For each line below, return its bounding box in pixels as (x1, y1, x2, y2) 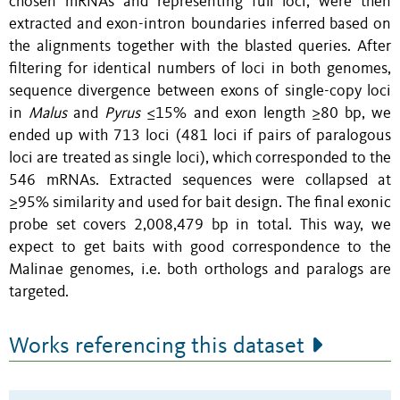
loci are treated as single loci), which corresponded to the (9, 150, 391, 166)
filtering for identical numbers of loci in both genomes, (9, 61, 391, 77)
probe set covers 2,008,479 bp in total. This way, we (9, 217, 391, 233)
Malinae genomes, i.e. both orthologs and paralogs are (9, 262, 391, 278)
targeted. (9, 284, 69, 300)
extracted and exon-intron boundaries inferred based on (9, 16, 391, 32)
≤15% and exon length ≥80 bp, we (140, 105, 392, 121)
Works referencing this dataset (9, 334, 304, 358)
